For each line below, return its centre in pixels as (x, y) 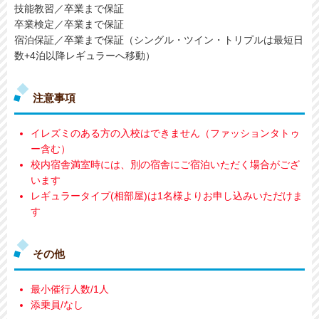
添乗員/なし (57, 304)
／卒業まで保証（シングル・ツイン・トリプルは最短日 (179, 40)
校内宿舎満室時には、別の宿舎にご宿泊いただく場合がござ (165, 164)
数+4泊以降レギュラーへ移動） (85, 55)
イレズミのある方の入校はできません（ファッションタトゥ (165, 133)
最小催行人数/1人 (70, 289)
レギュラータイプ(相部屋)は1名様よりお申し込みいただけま (167, 195)
